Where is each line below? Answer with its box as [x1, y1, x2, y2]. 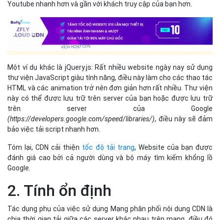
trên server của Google [7, 104, 213, 112]
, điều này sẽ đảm [155, 114, 213, 123]
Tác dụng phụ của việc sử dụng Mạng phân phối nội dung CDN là [7, 204, 213, 213]
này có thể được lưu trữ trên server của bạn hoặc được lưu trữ [7, 94, 213, 102]
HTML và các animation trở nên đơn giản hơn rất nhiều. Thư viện [7, 83, 213, 92]
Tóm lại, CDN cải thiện [7, 143, 82, 151]
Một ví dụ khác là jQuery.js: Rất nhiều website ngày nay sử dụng [7, 63, 213, 71]
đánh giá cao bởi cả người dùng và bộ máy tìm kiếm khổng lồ [7, 153, 213, 162]
